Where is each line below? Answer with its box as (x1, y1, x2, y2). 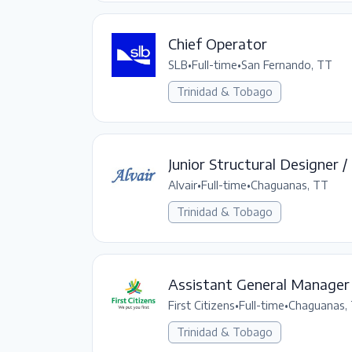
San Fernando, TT (241, 57, 332, 71)
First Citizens (168, 298, 235, 312)
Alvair (168, 178, 197, 192)
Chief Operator (168, 34, 267, 53)
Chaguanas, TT (251, 178, 328, 192)
